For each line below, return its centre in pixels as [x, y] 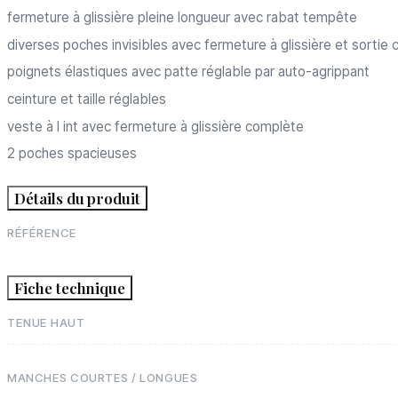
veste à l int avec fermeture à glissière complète [155, 126]
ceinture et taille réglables [87, 99]
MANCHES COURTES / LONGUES [103, 378]
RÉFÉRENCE [42, 233]
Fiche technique [70, 288]
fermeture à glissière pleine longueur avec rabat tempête [182, 18]
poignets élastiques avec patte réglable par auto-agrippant [188, 72]
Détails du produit [78, 199]
